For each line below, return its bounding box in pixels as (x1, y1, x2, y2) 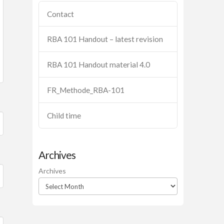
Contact (47, 9, 74, 18)
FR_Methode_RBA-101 (47, 85, 125, 95)
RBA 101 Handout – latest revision (47, 34, 163, 44)
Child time (47, 110, 81, 120)
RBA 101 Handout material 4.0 (47, 60, 150, 69)
